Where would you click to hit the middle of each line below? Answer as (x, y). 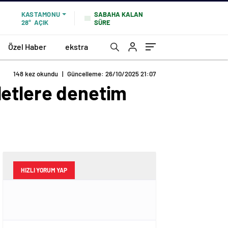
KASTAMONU (40, 14)
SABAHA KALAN (119, 14)
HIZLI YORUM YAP (44, 170)
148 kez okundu (36, 74)
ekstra (77, 46)
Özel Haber (27, 46)
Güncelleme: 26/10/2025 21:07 (111, 74)
